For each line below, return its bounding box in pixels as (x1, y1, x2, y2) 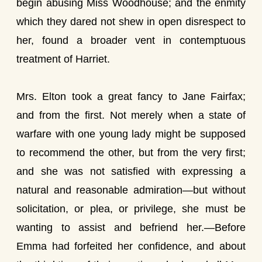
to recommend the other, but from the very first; (16, 147, 246, 158)
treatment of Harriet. (16, 53, 110, 65)
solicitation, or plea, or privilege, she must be (16, 203, 246, 215)
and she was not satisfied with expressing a (16, 166, 246, 177)
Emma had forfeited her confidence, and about (16, 240, 246, 252)
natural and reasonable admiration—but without (16, 184, 246, 196)
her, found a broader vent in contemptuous (16, 35, 246, 46)
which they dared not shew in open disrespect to (16, 16, 246, 27)
